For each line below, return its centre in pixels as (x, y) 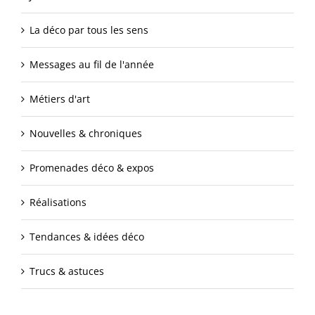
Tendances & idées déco (87, 236)
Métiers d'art (60, 98)
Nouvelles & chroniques (86, 133)
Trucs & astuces (67, 271)
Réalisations (58, 202)
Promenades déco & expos (92, 167)
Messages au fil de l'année (92, 64)
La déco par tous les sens (89, 30)
